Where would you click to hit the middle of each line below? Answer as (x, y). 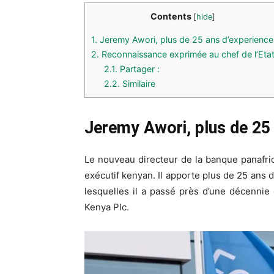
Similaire (138, 83)
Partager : (139, 68)
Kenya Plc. (107, 207)
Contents (171, 16)
